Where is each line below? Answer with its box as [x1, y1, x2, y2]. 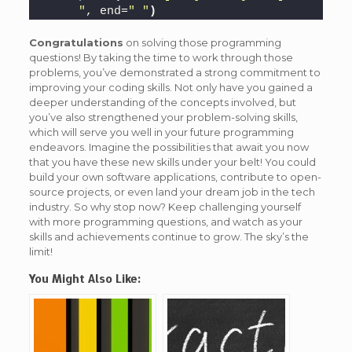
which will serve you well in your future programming [28, 126, 294, 139]
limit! [28, 245, 53, 258]
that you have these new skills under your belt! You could [28, 156, 316, 169]
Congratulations [28, 36, 123, 49]
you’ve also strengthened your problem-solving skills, [28, 111, 298, 124]
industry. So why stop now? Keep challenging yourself [28, 200, 301, 214]
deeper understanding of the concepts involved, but [28, 96, 296, 109]
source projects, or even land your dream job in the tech [28, 185, 315, 199]
